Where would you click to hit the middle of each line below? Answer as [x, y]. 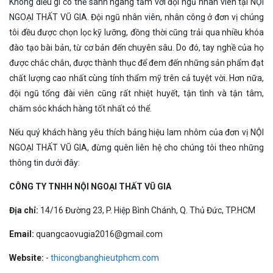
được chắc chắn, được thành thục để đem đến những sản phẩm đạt [136, 63]
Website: [27, 258]
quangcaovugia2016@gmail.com [99, 234]
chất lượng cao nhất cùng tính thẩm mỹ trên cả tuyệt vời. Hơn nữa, [136, 78]
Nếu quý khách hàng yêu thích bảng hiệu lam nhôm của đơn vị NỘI [136, 133]
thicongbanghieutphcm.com [105, 258]
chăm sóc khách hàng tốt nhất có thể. [80, 109]
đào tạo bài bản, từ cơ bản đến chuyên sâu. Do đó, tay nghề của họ [136, 48]
